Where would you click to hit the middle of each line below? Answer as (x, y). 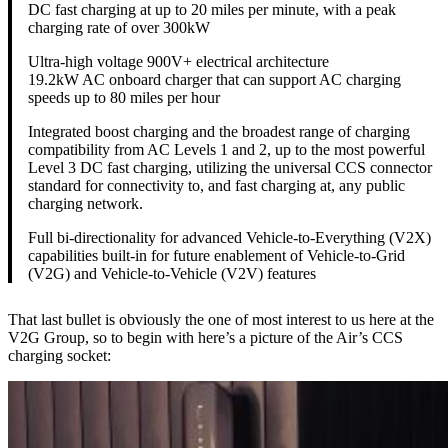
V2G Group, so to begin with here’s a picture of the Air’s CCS (205, 338)
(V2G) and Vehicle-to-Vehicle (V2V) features (172, 274)
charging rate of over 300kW (119, 28)
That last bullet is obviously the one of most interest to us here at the (221, 320)
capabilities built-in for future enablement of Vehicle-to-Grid (216, 256)
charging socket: (59, 356)
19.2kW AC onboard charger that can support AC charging (214, 80)
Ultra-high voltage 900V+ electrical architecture (178, 62)
